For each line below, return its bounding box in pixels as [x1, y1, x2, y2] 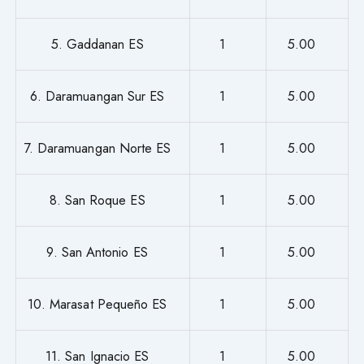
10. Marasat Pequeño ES [27, 293, 167, 314]
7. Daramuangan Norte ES [23, 137, 171, 158]
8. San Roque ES [49, 189, 145, 210]
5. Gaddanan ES [50, 33, 144, 54]
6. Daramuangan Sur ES [29, 85, 165, 106]
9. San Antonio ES [46, 241, 148, 262]
